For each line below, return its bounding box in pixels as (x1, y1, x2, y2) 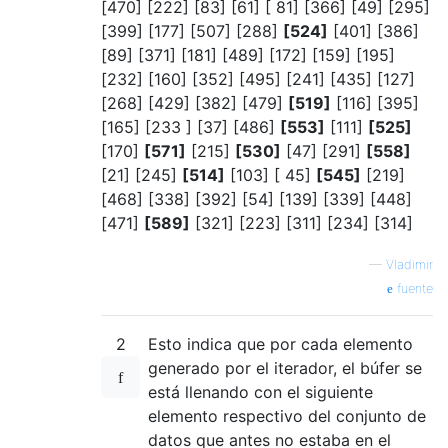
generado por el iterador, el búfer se (148, 357, 422, 378)
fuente (393, 280, 433, 296)
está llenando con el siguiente (148, 381, 373, 402)
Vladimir (386, 256, 433, 272)
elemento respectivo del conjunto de (148, 405, 426, 426)
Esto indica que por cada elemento (148, 333, 413, 354)
